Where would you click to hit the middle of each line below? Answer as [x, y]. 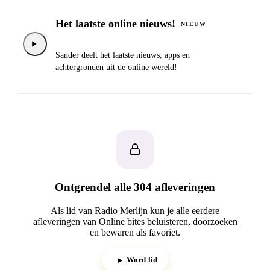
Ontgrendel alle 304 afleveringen [135, 187]
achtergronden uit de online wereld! [116, 67]
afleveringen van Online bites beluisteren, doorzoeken [135, 222]
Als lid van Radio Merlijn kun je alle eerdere [135, 211]
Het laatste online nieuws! [115, 24]
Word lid [142, 260]
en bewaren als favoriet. [135, 233]
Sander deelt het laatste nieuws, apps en [123, 55]
